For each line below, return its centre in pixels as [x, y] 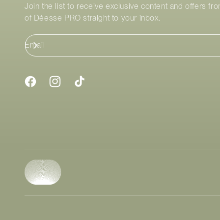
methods [40, 192]
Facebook [39, 87]
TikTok [82, 87]
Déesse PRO [57, 18]
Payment [40, 178]
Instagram [64, 87]
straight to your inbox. [121, 18]
